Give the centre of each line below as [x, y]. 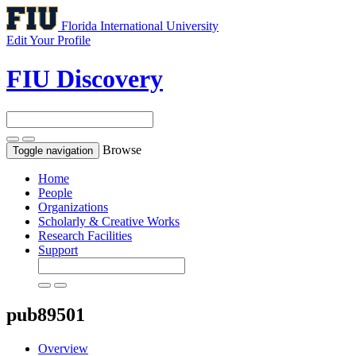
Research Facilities [85, 235]
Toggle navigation [53, 150]
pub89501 [46, 314]
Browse [122, 149]
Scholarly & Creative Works [109, 221]
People [55, 192]
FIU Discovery [85, 79]
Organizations [73, 207]
